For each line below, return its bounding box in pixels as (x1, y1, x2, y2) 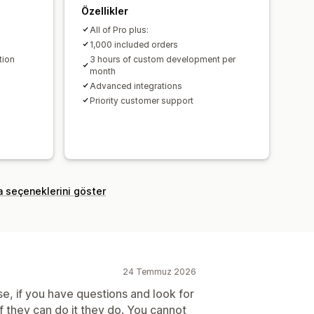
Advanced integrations (90, 80, 182, 91)
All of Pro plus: (90, 24, 149, 35)
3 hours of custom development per (90, 53, 235, 64)
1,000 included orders (90, 39, 178, 50)
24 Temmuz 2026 (123, 266, 196, 277)
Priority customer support (90, 95, 193, 106)
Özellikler (81, 4, 128, 17)
